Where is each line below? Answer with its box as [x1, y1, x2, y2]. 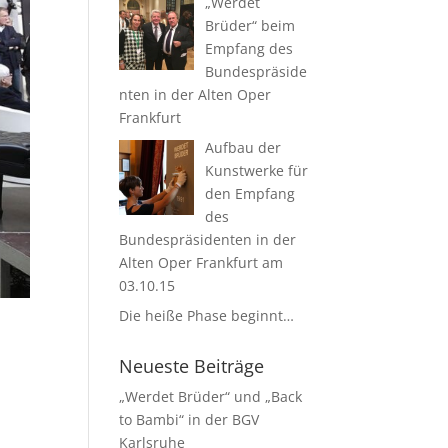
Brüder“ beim [204, 16, 295, 35]
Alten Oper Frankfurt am [119, 253, 284, 272]
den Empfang [204, 184, 295, 203]
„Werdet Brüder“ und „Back [119, 387, 303, 406]
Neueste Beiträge [119, 354, 265, 378]
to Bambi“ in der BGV [119, 410, 260, 429]
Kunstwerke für [204, 161, 308, 180]
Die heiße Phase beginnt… [119, 306, 295, 325]
